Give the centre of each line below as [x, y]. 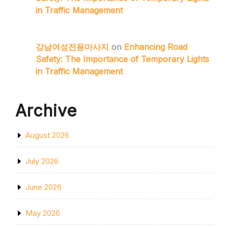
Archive [46, 111]
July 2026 [42, 161]
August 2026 [47, 135]
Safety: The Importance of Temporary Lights [122, 59]
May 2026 [43, 213]
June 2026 [44, 187]
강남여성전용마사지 [72, 47]
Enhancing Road [156, 47]
